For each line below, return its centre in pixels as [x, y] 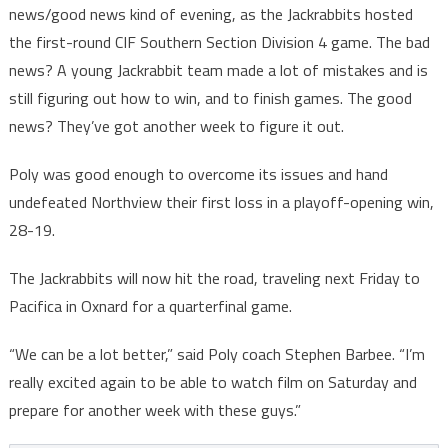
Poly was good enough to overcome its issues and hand [198, 174]
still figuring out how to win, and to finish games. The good [210, 98]
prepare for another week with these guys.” [154, 410]
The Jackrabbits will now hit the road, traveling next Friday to [214, 278]
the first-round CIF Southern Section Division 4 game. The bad [219, 42]
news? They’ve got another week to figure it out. [178, 126]
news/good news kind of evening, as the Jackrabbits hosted [210, 14]
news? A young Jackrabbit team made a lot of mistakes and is [218, 70]
